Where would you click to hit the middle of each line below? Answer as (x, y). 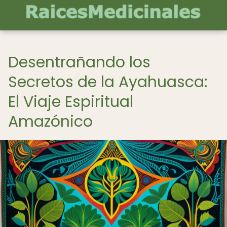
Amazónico (50, 122)
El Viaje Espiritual (71, 102)
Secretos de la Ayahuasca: (108, 82)
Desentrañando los (79, 62)
